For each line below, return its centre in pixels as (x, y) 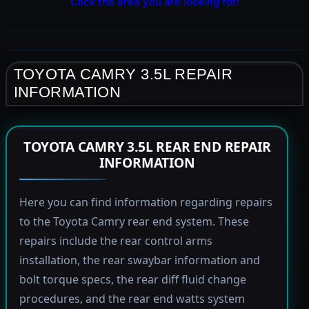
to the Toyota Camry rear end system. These (134, 222)
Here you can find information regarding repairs (146, 202)
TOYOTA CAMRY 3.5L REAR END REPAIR (147, 147)
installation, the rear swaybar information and (139, 260)
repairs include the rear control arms (116, 241)
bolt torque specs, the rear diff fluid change (132, 280)
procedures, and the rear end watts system (132, 299)
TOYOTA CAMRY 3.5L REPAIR (123, 74)
